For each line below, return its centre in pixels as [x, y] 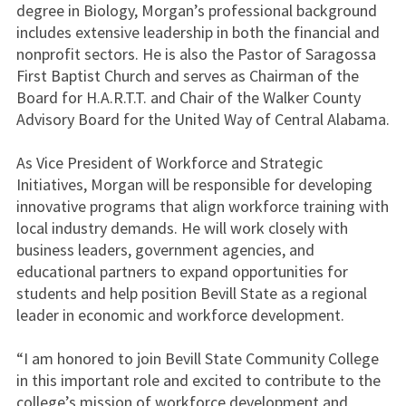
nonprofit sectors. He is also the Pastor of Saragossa [196, 54]
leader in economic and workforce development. [180, 315]
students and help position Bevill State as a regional [191, 293]
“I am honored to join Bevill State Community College [197, 358]
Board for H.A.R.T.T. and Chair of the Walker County [188, 97]
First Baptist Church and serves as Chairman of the [187, 76]
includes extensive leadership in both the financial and [198, 32]
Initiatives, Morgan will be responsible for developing [194, 184]
